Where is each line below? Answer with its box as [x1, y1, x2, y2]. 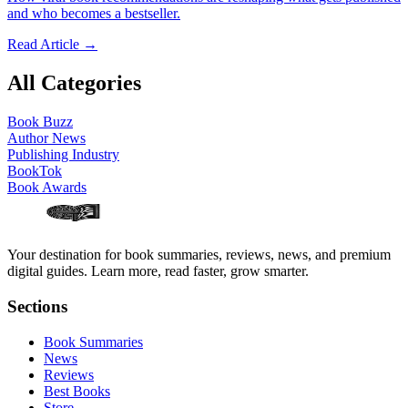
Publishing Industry [7, 147, 119, 163]
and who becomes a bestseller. [7, 5, 180, 22]
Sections [7, 296, 67, 316]
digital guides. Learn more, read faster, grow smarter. [7, 263, 309, 280]
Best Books [44, 382, 110, 399]
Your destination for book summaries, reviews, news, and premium [7, 247, 391, 263]
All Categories [7, 71, 141, 96]
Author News [7, 130, 86, 147]
